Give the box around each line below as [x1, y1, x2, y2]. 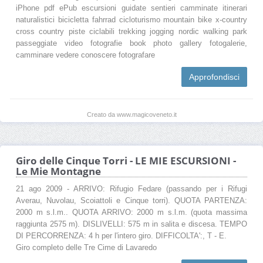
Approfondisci [189, 72, 240, 82]
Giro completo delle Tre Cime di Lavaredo [16, 243, 157, 252]
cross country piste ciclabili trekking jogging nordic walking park [16, 27, 247, 36]
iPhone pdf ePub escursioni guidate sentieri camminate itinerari [16, 4, 247, 12]
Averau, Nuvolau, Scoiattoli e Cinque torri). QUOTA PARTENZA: [16, 196, 247, 205]
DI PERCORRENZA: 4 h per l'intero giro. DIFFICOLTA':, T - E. [16, 231, 227, 240]
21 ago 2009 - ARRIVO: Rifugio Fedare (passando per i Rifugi [16, 184, 247, 193]
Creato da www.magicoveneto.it [86, 110, 177, 118]
